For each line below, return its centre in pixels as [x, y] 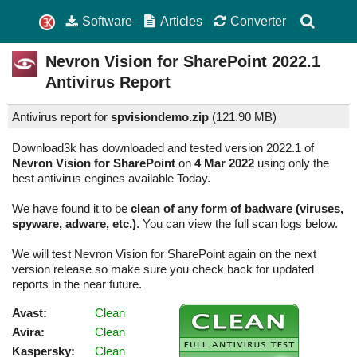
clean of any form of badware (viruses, [237, 209]
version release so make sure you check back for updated [163, 269]
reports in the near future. [77, 284]
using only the [292, 163]
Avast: [29, 313]
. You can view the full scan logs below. [237, 224]
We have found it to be [71, 209]
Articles [182, 21]
